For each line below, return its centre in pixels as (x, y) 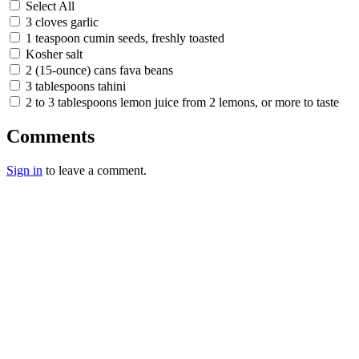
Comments (50, 136)
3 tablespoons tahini (76, 86)
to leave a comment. (95, 170)
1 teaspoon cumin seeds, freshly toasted (125, 38)
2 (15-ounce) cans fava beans (99, 70)
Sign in (24, 170)
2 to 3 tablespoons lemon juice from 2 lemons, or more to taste (182, 102)
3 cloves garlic (62, 22)
